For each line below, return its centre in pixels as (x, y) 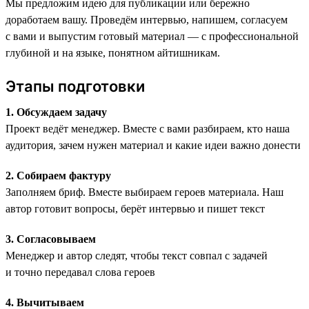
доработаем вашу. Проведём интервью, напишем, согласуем (147, 19)
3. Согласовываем (51, 239)
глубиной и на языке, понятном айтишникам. (113, 52)
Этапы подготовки (75, 86)
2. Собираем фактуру (58, 175)
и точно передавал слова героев (80, 272)
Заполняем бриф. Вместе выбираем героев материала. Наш (144, 192)
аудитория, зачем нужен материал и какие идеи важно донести (153, 145)
